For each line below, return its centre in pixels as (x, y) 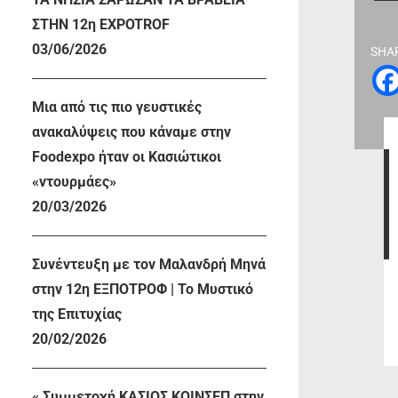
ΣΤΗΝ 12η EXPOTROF (101, 25)
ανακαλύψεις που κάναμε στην (131, 132)
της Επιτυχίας (77, 314)
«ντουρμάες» (74, 182)
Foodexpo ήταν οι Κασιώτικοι (127, 157)
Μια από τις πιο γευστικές (117, 107)
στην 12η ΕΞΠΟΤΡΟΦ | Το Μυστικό (143, 290)
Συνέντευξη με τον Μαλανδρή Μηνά (149, 265)
